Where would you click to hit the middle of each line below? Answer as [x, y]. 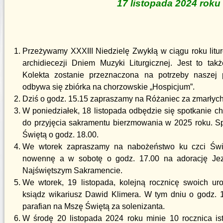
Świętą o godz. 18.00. [60, 135]
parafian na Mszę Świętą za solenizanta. [94, 206]
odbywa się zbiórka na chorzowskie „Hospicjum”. [109, 87]
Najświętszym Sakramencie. [72, 170]
